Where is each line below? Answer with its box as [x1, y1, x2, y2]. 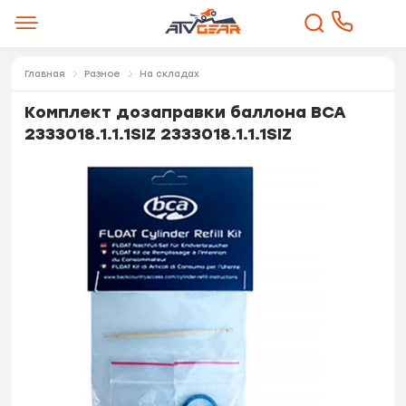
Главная [24, 67, 66, 80]
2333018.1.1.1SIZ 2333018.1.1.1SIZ [24, 123, 293, 144]
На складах [140, 67, 200, 80]
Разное [84, 67, 121, 80]
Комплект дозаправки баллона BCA [24, 101, 347, 122]
